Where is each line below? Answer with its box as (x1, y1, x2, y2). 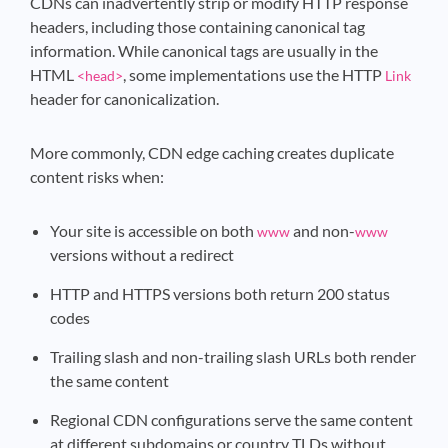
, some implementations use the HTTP (123, 65, 385, 84)
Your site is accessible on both (50, 221, 257, 240)
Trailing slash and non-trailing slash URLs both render (50, 347, 416, 366)
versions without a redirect (50, 245, 234, 264)
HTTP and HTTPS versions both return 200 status (50, 284, 390, 303)
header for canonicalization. (30, 89, 219, 108)
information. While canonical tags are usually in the (30, 41, 378, 60)
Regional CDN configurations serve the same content (50, 410, 413, 429)
